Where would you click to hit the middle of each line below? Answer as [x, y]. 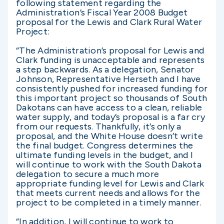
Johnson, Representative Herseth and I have [108, 79]
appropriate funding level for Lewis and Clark [110, 183]
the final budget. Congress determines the [105, 145]
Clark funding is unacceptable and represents [110, 60]
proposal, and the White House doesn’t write [109, 136]
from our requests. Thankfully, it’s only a [99, 126]
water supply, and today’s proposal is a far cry [110, 117]
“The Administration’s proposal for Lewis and [110, 50]
